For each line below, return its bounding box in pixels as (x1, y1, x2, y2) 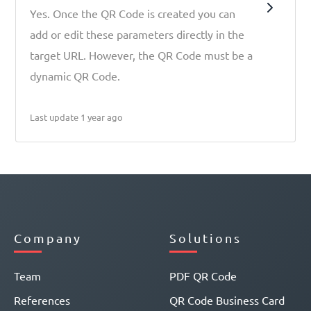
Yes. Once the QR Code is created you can (30, 6, 236, 20)
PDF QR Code (169, 269, 237, 283)
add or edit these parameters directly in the (30, 27, 245, 41)
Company (14, 230, 82, 245)
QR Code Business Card (169, 293, 285, 307)
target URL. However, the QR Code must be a (30, 48, 253, 62)
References (14, 293, 70, 307)
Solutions (169, 230, 242, 245)
